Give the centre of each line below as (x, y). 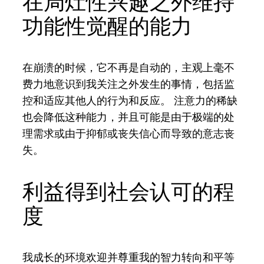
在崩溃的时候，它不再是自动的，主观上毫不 (129, 67)
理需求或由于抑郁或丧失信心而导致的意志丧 (129, 133)
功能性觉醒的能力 (108, 26)
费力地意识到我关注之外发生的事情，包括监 (129, 84)
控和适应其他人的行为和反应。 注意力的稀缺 (130, 100)
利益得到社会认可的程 (129, 192)
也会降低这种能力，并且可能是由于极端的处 (129, 117)
